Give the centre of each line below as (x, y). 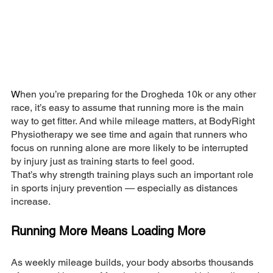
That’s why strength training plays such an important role (133, 175)
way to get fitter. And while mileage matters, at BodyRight (134, 121)
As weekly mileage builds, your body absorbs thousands (133, 263)
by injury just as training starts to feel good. (103, 161)
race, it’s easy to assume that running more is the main (129, 108)
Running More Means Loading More (108, 231)
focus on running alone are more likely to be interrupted (131, 148)
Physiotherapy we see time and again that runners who (130, 135)
